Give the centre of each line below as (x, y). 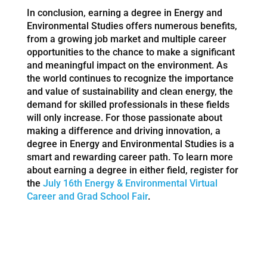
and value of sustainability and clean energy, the (130, 91)
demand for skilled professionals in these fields (128, 104)
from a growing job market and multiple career (126, 39)
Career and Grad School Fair (87, 196)
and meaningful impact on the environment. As (127, 65)
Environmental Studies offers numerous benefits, (132, 26)
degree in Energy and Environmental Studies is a (130, 144)
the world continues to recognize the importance (130, 78)
